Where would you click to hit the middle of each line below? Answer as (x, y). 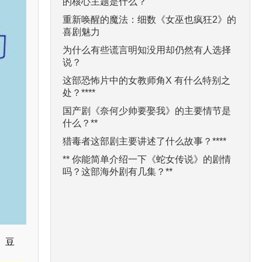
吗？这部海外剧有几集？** (118, 171)
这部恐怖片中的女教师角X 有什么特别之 (146, 80)
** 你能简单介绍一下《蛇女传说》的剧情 (147, 159)
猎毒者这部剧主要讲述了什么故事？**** (144, 141)
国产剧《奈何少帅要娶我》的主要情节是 (147, 111)
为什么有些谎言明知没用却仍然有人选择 (147, 50)
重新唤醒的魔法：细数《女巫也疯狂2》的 (149, 19)
